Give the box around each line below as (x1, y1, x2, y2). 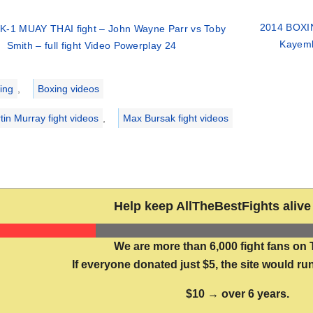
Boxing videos (37, 83, 99, 95)
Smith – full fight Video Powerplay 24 (6, 40, 177, 52)
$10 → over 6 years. (186, 288, 289, 300)
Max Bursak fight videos (122, 112, 228, 124)
